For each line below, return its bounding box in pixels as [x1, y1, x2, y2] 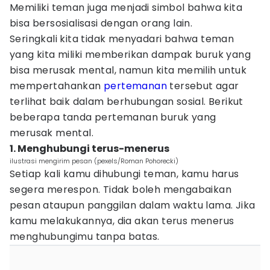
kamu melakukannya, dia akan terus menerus [10, 214, 234, 228]
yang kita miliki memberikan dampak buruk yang [10, 48, 251, 61]
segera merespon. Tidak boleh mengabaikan [10, 183, 231, 196]
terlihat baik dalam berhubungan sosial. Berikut [10, 95, 243, 108]
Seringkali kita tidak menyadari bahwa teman [10, 32, 234, 46]
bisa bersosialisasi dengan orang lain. [10, 16, 193, 30]
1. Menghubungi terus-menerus [10, 142, 169, 155]
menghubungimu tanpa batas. [10, 230, 160, 243]
